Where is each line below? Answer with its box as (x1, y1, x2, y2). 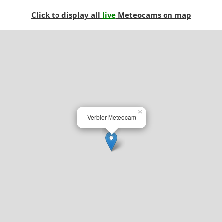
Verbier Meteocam (87, 112, 136, 121)
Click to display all (31, 9, 102, 20)
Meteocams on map (115, 9, 191, 20)
